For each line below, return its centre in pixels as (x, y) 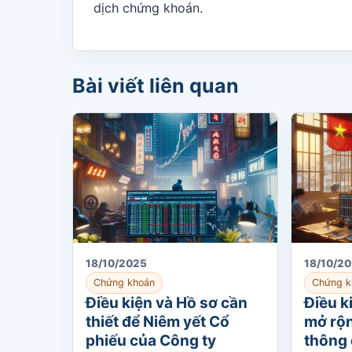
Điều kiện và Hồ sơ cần (167, 303)
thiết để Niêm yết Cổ (158, 322)
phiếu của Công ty (151, 341)
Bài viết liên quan (156, 86)
